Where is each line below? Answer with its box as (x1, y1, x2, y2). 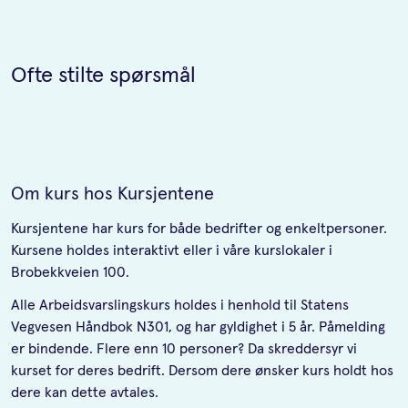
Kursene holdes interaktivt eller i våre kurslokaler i (11, 243, 332, 259)
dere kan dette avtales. (11, 385, 158, 401)
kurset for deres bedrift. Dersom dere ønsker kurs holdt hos (11, 363, 393, 379)
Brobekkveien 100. (11, 265, 129, 280)
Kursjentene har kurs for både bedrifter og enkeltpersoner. (11, 221, 387, 237)
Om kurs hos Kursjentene (11, 185, 214, 204)
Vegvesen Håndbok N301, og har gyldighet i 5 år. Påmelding (11, 320, 385, 335)
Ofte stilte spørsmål (11, 65, 196, 87)
